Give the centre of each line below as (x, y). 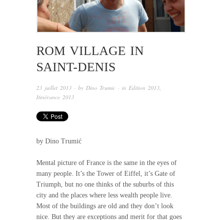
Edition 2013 (144, 88)
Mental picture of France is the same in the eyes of (107, 163)
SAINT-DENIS (76, 67)
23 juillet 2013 (54, 88)
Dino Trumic (101, 88)
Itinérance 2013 (55, 97)
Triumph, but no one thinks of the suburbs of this (105, 184)
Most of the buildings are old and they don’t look (105, 206)
